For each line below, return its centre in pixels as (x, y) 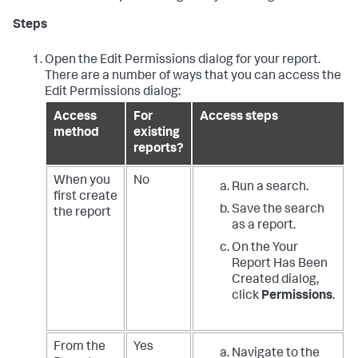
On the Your (265, 249)
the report (82, 214)
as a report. (264, 227)
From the (80, 348)
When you (82, 182)
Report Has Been (280, 265)
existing (157, 134)
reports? (159, 150)
